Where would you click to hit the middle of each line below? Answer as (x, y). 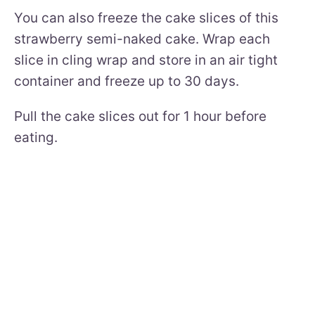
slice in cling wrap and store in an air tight (146, 60)
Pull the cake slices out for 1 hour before (140, 116)
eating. (36, 137)
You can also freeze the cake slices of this (146, 18)
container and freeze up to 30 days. (127, 81)
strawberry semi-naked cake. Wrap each (142, 39)
